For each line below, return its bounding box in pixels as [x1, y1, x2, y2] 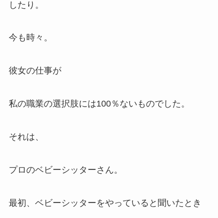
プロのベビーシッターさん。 [8, 164, 123, 175]
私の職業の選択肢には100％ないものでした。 [8, 99, 190, 109]
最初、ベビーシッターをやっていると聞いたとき [8, 198, 201, 208]
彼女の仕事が [8, 66, 61, 76]
